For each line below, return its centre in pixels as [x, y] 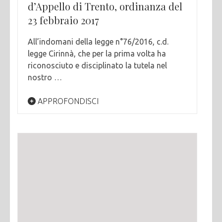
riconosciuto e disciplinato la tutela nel [97, 65]
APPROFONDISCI [67, 101]
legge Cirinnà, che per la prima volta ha [97, 53]
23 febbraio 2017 [63, 20]
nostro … [45, 77]
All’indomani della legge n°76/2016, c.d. [98, 41]
